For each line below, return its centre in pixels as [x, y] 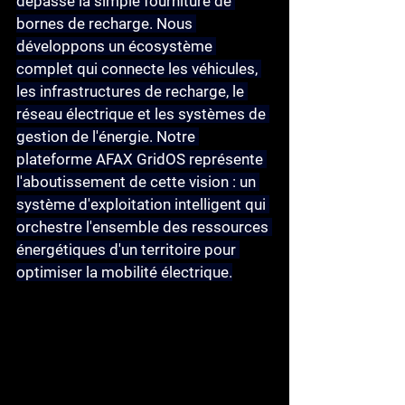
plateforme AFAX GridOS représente [141, 159]
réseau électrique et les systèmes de [143, 114]
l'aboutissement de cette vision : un [138, 182]
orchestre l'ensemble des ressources [144, 227]
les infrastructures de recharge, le [132, 91]
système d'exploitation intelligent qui [143, 204]
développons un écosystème [116, 46]
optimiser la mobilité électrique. [124, 272]
